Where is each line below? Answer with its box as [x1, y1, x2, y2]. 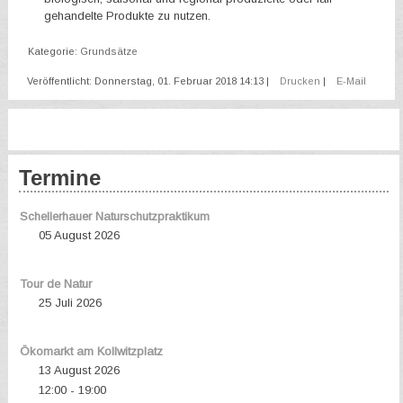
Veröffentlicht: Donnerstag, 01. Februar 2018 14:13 [27, 76, 264, 87]
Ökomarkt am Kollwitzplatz [19, 345, 163, 359]
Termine [19, 166, 102, 191]
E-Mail [336, 76, 367, 87]
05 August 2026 [38, 228, 120, 243]
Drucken [280, 76, 324, 87]
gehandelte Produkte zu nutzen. [44, 9, 211, 23]
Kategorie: [28, 46, 81, 58]
